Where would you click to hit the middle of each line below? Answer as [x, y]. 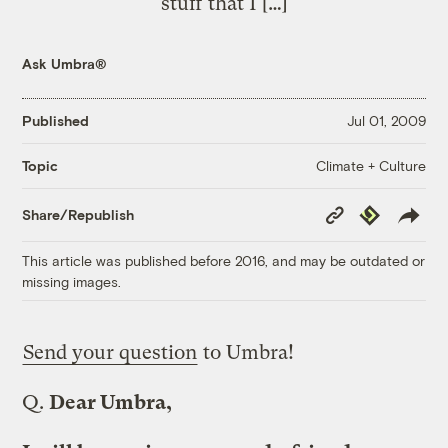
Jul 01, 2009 [386, 121]
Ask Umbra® [65, 63]
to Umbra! [246, 352]
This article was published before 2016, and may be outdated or [224, 260]
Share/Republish [78, 215]
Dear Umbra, [111, 402]
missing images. [72, 281]
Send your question [110, 352]
